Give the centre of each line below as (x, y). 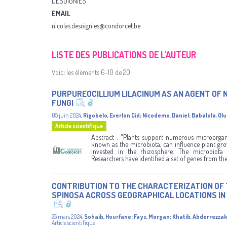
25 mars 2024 (67, 217)
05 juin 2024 (66, 115)
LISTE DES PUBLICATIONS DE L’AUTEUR (124, 55)
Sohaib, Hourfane (108, 217)
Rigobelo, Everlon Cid (111, 115)
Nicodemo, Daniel (166, 115)
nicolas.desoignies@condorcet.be (96, 26)
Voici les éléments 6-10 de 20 (91, 72)
